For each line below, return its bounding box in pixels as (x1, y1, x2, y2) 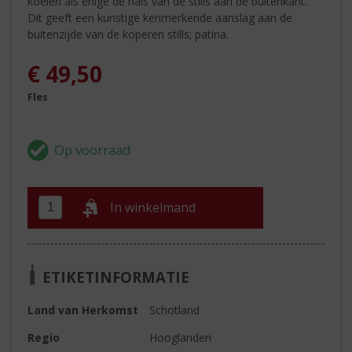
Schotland (149, 302, 200, 317)
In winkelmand (110, 199, 196, 217)
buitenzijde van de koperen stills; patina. (27, 26, 229, 42)
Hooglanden (149, 329, 212, 345)
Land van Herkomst (27, 302, 139, 317)
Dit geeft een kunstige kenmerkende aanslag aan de (27, 9, 293, 25)
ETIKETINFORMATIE (42, 266, 190, 287)
